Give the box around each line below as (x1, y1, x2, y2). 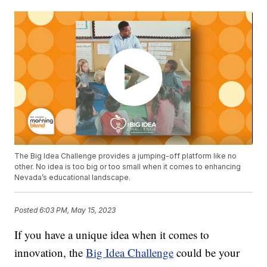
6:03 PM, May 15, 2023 (39, 205, 116, 215)
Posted (14, 205, 40, 215)
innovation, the (14, 245, 86, 260)
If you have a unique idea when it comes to (14, 227, 210, 243)
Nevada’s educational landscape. (14, 173, 131, 182)
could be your (173, 245, 240, 260)
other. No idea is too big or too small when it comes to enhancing (14, 162, 241, 172)
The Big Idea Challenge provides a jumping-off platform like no (14, 151, 237, 161)
